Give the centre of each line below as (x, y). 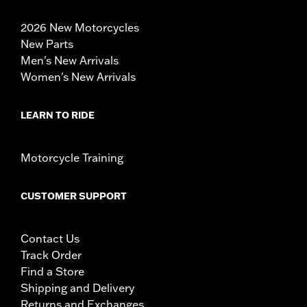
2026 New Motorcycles (80, 27)
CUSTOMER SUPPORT (74, 196)
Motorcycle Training (72, 157)
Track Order (51, 255)
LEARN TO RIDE (58, 115)
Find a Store (52, 271)
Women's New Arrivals (78, 76)
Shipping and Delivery (77, 287)
